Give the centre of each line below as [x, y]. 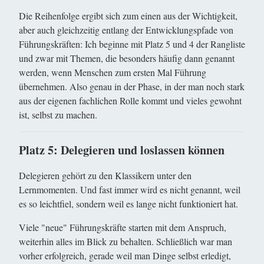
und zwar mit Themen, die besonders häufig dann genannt [127, 58]
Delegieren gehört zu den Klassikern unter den [105, 175]
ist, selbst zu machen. [58, 115]
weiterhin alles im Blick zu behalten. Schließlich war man [126, 241]
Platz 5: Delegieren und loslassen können [122, 150]
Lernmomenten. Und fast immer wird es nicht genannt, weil [130, 189]
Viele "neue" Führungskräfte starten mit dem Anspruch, [123, 227]
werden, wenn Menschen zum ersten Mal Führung [113, 72]
